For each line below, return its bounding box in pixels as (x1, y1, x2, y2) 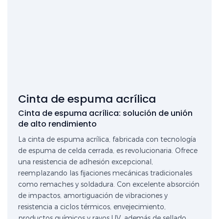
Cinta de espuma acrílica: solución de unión (18, 107, 193, 119)
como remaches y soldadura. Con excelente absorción (18, 179, 200, 189)
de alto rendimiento (18, 118, 97, 130)
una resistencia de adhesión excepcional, (18, 157, 153, 166)
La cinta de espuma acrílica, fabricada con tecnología (18, 134, 197, 144)
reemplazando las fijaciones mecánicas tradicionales (18, 168, 193, 177)
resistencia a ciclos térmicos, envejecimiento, (18, 202, 166, 211)
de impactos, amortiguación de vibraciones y (18, 191, 168, 200)
